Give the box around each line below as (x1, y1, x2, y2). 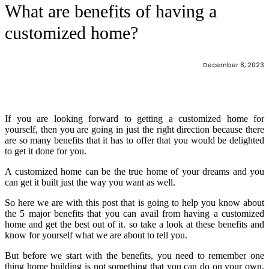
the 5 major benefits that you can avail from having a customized (5, 208, 264, 219)
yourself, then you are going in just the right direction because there (5, 124, 264, 134)
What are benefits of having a (5, 1, 217, 21)
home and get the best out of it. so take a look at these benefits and (5, 219, 264, 229)
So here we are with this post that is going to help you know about (5, 197, 264, 208)
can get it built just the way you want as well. (5, 177, 175, 187)
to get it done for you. (5, 145, 86, 156)
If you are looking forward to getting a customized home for (5, 113, 264, 124)
